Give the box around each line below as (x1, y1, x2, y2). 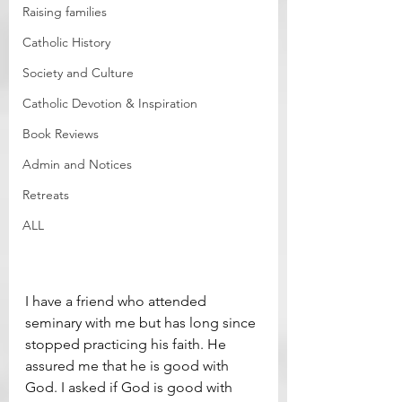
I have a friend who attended (25, 293, 210, 310)
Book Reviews (22, 126, 99, 143)
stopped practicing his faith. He (25, 336, 230, 354)
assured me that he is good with (25, 357, 232, 375)
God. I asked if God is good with (25, 379, 236, 397)
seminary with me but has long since (25, 314, 259, 332)
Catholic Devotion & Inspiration (22, 95, 197, 112)
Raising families (22, 4, 107, 21)
